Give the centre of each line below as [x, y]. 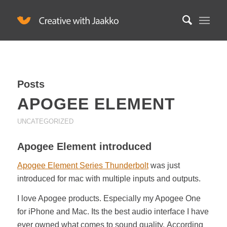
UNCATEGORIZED [45, 121]
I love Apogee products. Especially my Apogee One [109, 199]
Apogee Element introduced [84, 146]
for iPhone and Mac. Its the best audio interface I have [113, 212]
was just [164, 165]
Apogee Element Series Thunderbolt [83, 165]
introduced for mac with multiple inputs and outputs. [109, 178]
